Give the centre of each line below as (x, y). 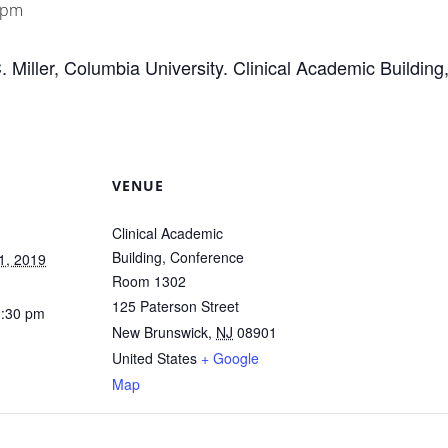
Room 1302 (149, 281)
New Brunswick (160, 332)
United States (154, 358)
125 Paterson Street (175, 306)
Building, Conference (178, 257)
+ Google (230, 358)
